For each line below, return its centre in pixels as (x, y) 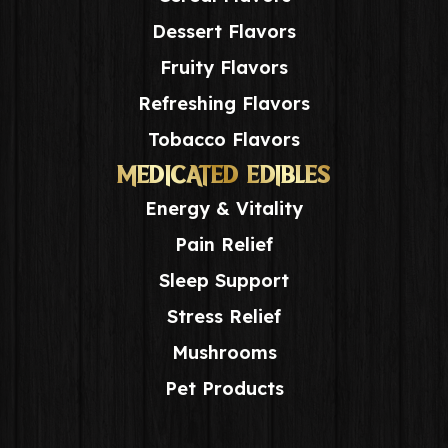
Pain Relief (224, 244)
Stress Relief (224, 316)
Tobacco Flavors (224, 139)
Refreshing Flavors (224, 103)
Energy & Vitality (224, 208)
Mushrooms (224, 352)
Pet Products (224, 388)
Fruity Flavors (224, 67)
